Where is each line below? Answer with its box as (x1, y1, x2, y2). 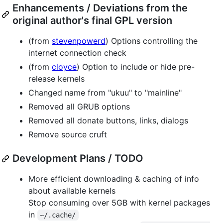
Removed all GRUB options (28, 102, 130, 111)
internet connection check (28, 48, 126, 58)
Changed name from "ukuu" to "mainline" (28, 88, 182, 98)
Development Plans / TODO (12, 152, 143, 164)
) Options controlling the (106, 36, 198, 46)
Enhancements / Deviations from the (12, 2, 188, 14)
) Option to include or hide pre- (77, 62, 195, 72)
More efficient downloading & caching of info (28, 174, 199, 184)
